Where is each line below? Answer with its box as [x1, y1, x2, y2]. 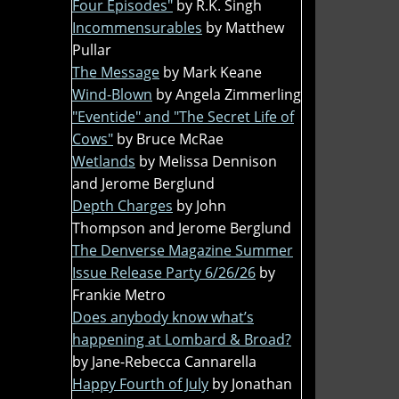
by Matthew [206, 17, 284, 37]
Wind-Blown [72, 84, 152, 104]
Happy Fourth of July [72, 373, 208, 394]
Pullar [72, 39, 111, 60]
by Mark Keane [163, 61, 262, 82]
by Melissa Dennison [139, 151, 277, 171]
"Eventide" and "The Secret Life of [72, 106, 294, 126]
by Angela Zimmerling [156, 84, 301, 104]
